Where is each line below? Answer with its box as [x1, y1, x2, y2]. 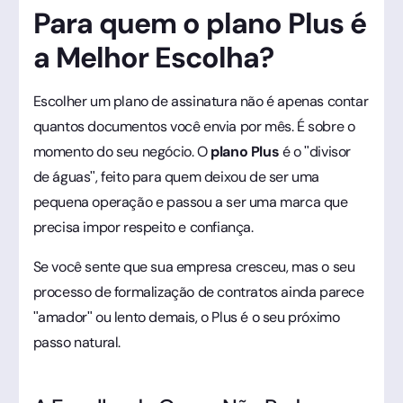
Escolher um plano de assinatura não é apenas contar [32, 91, 369, 111]
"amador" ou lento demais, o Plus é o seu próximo [32, 307, 340, 327]
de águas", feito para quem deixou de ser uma [32, 166, 319, 186]
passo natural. [32, 332, 121, 352]
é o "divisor [279, 141, 351, 161]
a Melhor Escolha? [32, 38, 274, 76]
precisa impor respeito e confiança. [32, 217, 254, 237]
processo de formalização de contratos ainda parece [32, 282, 364, 301]
